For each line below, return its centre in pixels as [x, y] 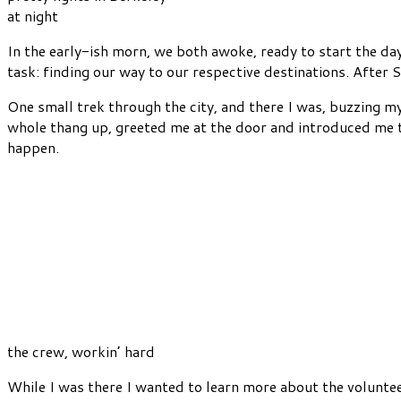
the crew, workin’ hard [81, 352]
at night [33, 16]
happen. [33, 148]
